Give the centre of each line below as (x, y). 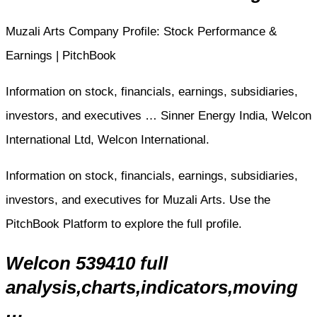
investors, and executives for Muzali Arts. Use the (138, 200)
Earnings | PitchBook (61, 55)
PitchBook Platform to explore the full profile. (124, 224)
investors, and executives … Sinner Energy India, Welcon (158, 115)
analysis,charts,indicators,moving (152, 288)
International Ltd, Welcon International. (108, 139)
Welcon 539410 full (87, 264)
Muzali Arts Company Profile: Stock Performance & (141, 31)
